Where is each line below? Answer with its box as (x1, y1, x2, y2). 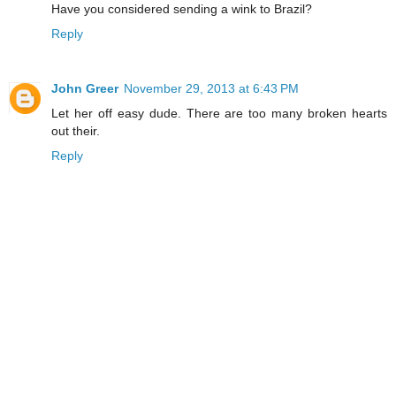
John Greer (51, 81, 118, 96)
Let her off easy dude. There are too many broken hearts (51, 106, 387, 121)
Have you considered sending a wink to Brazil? (51, 2, 312, 17)
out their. (51, 124, 100, 139)
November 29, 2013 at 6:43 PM (124, 81, 299, 96)
